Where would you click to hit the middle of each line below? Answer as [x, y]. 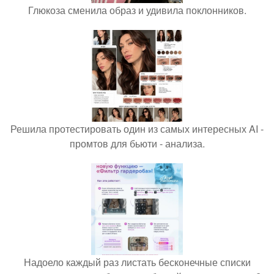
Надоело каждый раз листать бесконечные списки [137, 262]
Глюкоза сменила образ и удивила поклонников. [137, 10]
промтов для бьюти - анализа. [137, 143]
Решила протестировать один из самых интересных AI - [137, 128]
